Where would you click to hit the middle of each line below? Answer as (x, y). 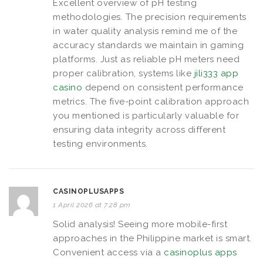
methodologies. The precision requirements (150, 17)
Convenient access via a (108, 252)
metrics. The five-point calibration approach (151, 101)
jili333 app (216, 73)
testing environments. (100, 144)
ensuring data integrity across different (139, 129)
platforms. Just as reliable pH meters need (146, 59)
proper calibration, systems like (124, 73)
